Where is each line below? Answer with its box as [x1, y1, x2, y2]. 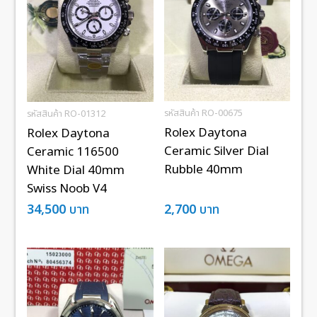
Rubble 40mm [163, 161, 243, 179]
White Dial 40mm [27, 161, 125, 180]
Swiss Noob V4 [27, 180, 108, 199]
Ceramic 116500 [27, 143, 120, 162]
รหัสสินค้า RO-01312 [27, 107, 106, 122]
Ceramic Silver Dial [163, 142, 269, 161]
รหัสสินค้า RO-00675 [163, 106, 243, 120]
